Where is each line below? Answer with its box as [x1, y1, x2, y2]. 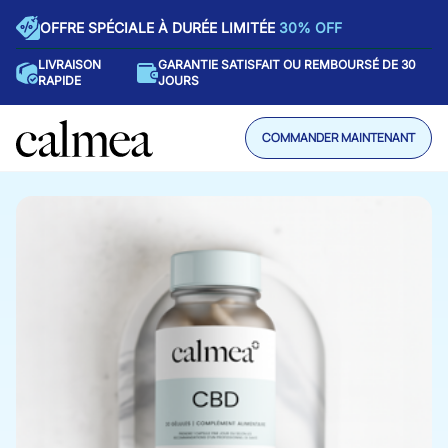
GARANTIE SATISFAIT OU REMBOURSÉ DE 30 [158, 57, 417, 72]
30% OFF [279, 19, 342, 36]
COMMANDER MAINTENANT [262, 129, 415, 146]
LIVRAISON [37, 57, 101, 72]
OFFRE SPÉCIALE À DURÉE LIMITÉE [40, 19, 279, 36]
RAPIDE [37, 73, 81, 88]
